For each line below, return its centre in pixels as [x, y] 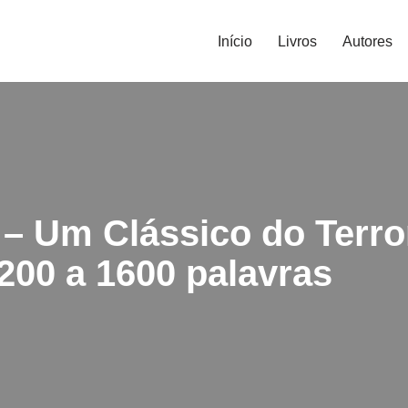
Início [235, 41]
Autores [367, 41]
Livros [297, 41]
